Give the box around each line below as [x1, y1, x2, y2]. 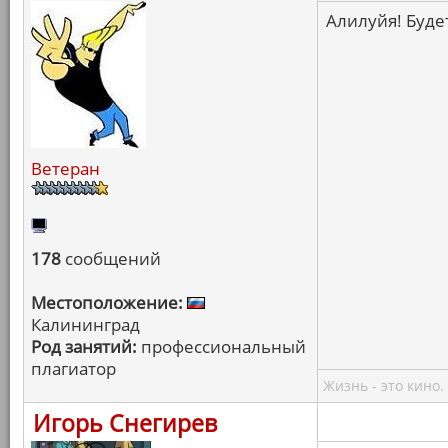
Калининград [31, 313, 140, 336]
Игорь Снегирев [33, 407, 217, 439]
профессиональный [137, 335, 306, 358]
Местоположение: [31, 291, 183, 314]
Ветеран [31, 157, 100, 180]
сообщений [61, 247, 161, 270]
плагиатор [31, 357, 116, 380]
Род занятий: [31, 335, 137, 358]
